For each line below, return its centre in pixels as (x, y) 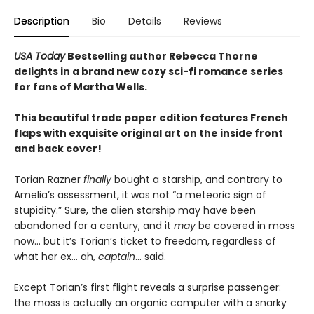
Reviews (203, 21)
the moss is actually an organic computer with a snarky (150, 303)
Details (145, 21)
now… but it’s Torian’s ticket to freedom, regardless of (145, 241)
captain (117, 257)
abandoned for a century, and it (94, 226)
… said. (151, 257)
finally (99, 179)
